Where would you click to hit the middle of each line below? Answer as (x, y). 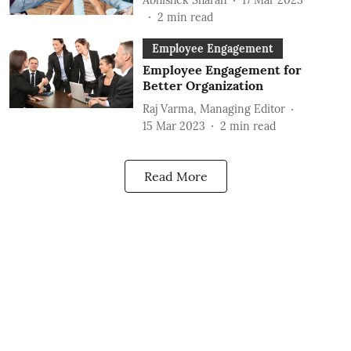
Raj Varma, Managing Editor (213, 109)
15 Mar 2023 (174, 126)
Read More (175, 176)
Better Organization (203, 85)
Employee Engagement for (222, 70)
